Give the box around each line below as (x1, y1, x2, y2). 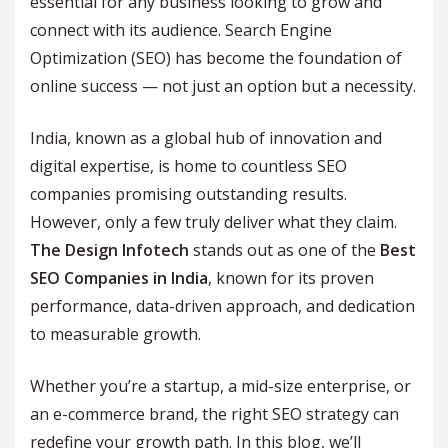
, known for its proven (208, 267, 374, 290)
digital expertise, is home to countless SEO (30, 155, 347, 178)
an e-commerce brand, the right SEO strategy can (30, 403, 399, 426)
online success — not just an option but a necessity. (30, 75, 416, 98)
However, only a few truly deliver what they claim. (30, 211, 397, 234)
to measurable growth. (30, 323, 201, 346)
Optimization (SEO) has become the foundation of (30, 47, 402, 70)
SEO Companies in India (30, 267, 208, 290)
